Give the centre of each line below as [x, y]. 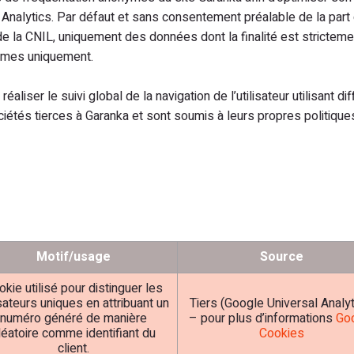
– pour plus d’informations [262, 318]
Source [282, 257]
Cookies [282, 333]
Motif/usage [73, 257]
